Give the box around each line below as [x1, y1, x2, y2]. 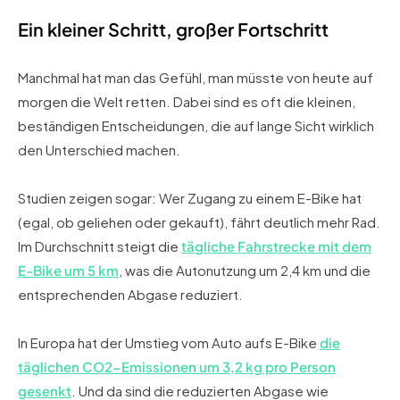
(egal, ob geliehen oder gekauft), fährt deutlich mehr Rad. [18, 212, 380, 230]
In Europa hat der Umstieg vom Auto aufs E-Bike [18, 333, 320, 351]
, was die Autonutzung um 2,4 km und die [119, 261, 371, 279]
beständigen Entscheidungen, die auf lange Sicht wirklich [18, 116, 374, 134]
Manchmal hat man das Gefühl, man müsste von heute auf [18, 68, 373, 86]
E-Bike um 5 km [18, 261, 119, 279]
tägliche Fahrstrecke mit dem [181, 237, 371, 254]
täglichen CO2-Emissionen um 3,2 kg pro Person [18, 357, 336, 375]
